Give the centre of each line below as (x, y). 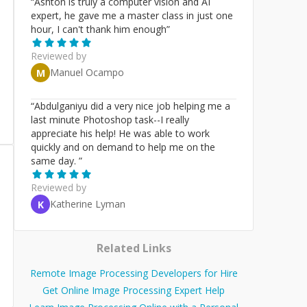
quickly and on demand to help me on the (123, 147)
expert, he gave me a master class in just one (132, 15)
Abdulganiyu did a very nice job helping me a (132, 106)
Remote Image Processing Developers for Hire (134, 273)
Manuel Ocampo (87, 72)
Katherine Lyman (88, 204)
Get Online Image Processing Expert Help (134, 291)
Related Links (134, 248)
